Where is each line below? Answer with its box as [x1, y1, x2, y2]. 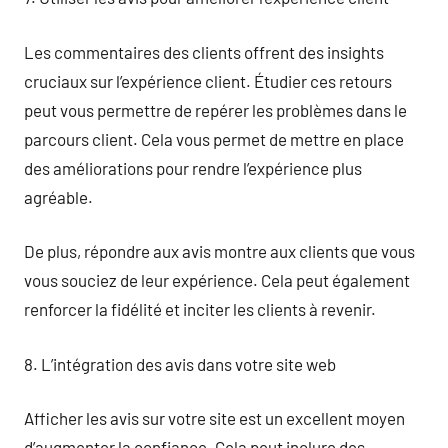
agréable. [24, 186, 93, 207]
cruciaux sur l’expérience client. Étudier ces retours [24, 70, 392, 91]
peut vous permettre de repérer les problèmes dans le [24, 99, 407, 120]
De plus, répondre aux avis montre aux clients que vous [24, 241, 415, 261]
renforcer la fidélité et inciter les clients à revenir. [24, 299, 376, 319]
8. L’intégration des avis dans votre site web [24, 353, 336, 374]
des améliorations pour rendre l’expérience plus [24, 157, 362, 178]
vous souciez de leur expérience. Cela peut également [24, 270, 410, 290]
